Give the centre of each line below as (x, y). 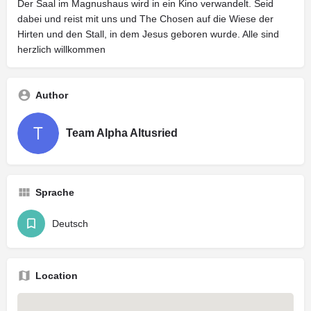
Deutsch (70, 223)
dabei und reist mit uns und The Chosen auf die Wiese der (145, 18)
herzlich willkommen (61, 49)
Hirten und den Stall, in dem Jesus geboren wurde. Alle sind (148, 34)
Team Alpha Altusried (122, 133)
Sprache (55, 192)
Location (57, 275)
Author (52, 95)
